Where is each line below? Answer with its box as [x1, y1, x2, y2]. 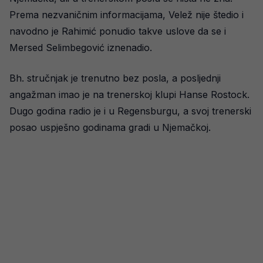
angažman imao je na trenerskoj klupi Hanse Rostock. [9, 89, 249, 100]
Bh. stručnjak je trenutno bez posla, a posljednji [9, 72, 221, 84]
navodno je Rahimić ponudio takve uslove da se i [9, 25, 226, 37]
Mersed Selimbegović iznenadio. [9, 42, 152, 53]
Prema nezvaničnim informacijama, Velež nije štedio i [9, 9, 244, 21]
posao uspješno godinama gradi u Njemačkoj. [9, 122, 211, 133]
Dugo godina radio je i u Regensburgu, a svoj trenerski [9, 105, 251, 117]
